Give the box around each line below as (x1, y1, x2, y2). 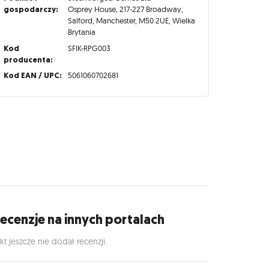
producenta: (3, 54, 53, 65)
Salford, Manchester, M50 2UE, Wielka (68, 16, 196, 26)
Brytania (68, 27, 96, 37)
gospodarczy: (3, 4, 58, 15)
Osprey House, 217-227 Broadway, (68, 4, 184, 14)
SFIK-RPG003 (68, 43, 111, 53)
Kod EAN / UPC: (3, 70, 62, 80)
